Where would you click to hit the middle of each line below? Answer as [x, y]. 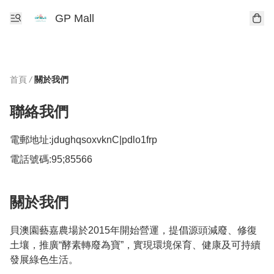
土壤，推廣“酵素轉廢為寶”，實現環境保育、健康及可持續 [135, 245]
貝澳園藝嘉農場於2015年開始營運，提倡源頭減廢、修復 [133, 230]
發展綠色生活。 [44, 260]
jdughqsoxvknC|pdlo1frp [104, 140]
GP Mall [75, 18]
